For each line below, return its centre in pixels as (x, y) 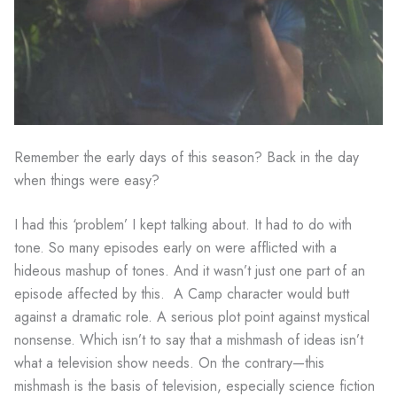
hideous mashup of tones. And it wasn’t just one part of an (190, 270)
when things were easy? (87, 180)
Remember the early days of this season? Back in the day (187, 157)
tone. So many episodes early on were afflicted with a (175, 247)
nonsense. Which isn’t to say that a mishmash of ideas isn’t (189, 339)
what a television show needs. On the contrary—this (169, 362)
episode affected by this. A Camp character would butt (182, 293)
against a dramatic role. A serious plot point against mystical (192, 316)
